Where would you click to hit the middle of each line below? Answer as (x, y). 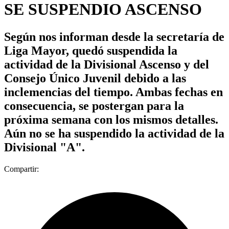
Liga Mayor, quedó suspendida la (91, 50)
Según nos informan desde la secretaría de (114, 37)
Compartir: (21, 169)
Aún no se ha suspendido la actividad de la (114, 133)
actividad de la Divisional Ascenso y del (107, 64)
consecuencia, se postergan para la (94, 106)
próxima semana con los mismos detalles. (111, 119)
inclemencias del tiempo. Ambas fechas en (113, 92)
